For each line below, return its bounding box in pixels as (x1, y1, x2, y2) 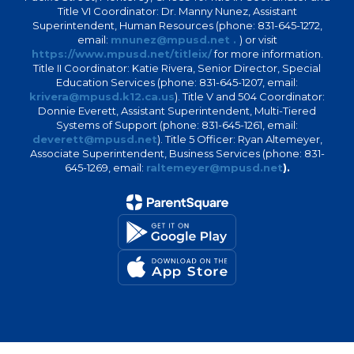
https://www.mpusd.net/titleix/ (31, 47, 212, 60)
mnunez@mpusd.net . (110, 33, 236, 46)
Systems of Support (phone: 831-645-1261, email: (56, 119, 298, 131)
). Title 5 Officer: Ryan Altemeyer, (156, 133, 322, 145)
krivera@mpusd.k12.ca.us (29, 90, 175, 103)
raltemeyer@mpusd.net (145, 161, 283, 174)
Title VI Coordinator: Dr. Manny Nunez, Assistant (57, 5, 297, 17)
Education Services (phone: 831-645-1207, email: (56, 76, 298, 88)
